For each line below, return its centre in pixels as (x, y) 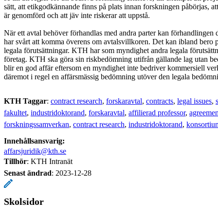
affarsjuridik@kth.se (35, 151)
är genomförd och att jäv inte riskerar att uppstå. (77, 15)
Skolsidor (24, 201)
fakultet (15, 112)
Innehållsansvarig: (34, 141)
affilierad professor (157, 112)
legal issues (194, 101)
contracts (160, 101)
